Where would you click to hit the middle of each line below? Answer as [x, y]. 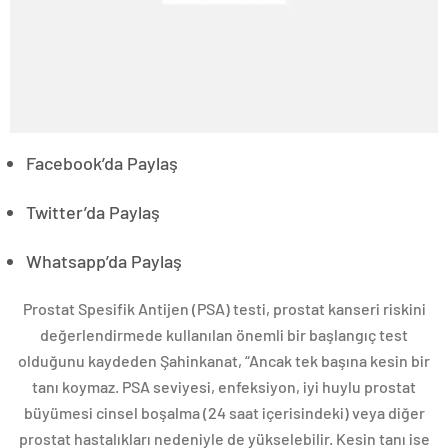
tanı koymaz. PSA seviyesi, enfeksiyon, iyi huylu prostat [224, 387]
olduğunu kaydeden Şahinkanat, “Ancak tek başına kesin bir [224, 361]
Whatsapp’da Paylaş [104, 261]
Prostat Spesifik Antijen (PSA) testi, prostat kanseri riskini [224, 309]
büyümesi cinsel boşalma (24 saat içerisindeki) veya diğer [224, 413]
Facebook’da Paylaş [102, 163]
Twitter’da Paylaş [93, 212]
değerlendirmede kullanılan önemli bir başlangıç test [224, 335]
